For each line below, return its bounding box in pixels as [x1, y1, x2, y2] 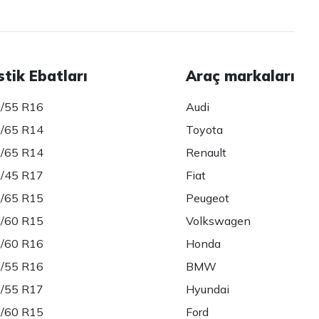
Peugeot [186, 191, 230, 206]
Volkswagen [186, 214, 251, 229]
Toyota [186, 122, 224, 137]
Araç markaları [186, 67, 296, 85]
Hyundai [186, 282, 230, 297]
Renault [186, 145, 227, 160]
